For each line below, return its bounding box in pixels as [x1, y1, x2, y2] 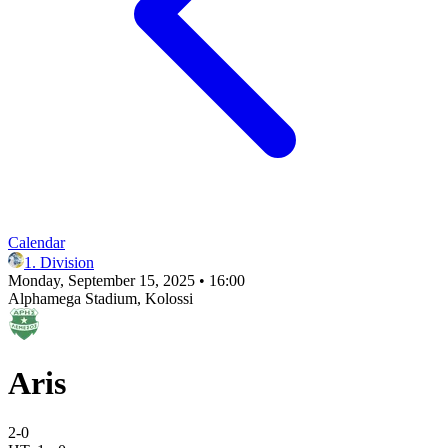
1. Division [24, 254, 94, 271]
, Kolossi [137, 290, 193, 307]
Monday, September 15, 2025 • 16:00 [8, 272, 245, 289]
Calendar [8, 234, 65, 251]
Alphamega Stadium [8, 290, 137, 307]
